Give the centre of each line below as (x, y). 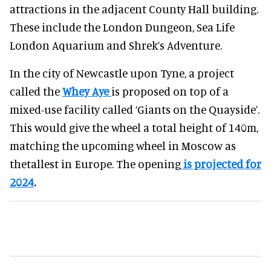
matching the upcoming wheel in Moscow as (123, 146)
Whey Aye (86, 91)
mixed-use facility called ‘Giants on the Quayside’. (135, 109)
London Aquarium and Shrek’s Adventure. (116, 45)
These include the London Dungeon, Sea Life (122, 27)
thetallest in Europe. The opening (95, 164)
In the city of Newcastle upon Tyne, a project (122, 73)
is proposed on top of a (170, 91)
